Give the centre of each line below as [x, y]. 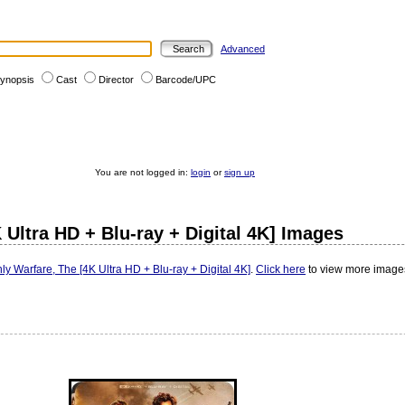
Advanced [243, 49]
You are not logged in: [143, 172]
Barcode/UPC [186, 80]
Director [116, 80]
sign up [240, 172]
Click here [281, 269]
